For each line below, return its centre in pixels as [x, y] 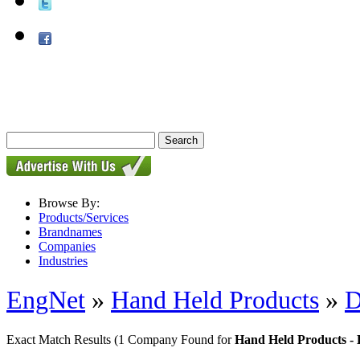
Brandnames [70, 232]
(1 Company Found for [174, 339]
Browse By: [69, 203]
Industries [63, 261]
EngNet [46, 300]
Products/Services [84, 217]
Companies [67, 246]
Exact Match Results [60, 339]
